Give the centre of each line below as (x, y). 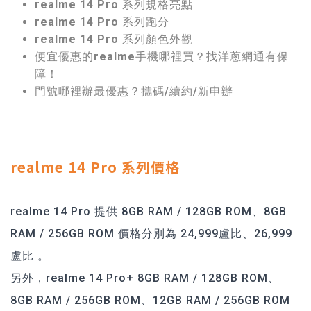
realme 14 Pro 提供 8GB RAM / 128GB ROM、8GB (149, 211)
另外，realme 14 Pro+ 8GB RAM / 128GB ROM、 (145, 278)
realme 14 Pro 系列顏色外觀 (114, 39)
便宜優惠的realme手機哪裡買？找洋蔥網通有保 (162, 56)
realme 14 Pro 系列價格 (95, 167)
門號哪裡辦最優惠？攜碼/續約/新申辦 (134, 91)
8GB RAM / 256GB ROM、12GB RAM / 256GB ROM (150, 300)
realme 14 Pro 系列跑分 (102, 22)
